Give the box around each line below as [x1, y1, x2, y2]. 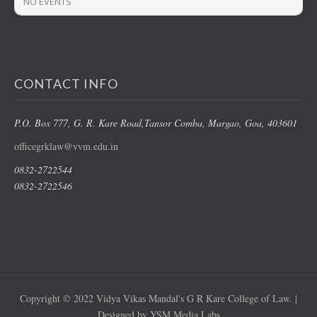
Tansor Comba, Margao [144, 115, 239, 129]
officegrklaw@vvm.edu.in [14, 139, 118, 153]
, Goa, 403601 [239, 115, 297, 129]
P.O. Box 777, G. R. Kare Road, [14, 115, 144, 129]
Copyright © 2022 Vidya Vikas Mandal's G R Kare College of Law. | [20, 291, 297, 305]
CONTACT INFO [14, 75, 118, 91]
